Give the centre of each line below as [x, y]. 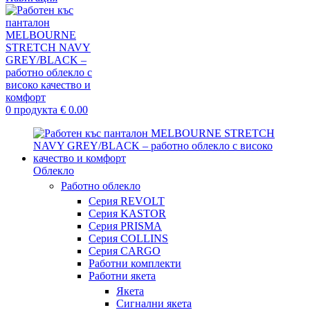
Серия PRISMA [125, 226]
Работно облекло [101, 186]
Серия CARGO [125, 251]
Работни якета [122, 276]
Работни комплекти [135, 263]
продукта [36, 110]
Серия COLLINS [128, 238]
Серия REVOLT [127, 201]
